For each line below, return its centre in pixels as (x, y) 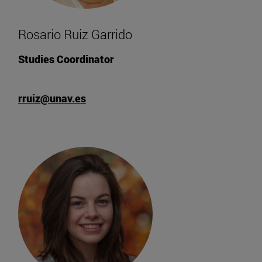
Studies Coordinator (66, 59)
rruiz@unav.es (52, 98)
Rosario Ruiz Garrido (75, 34)
